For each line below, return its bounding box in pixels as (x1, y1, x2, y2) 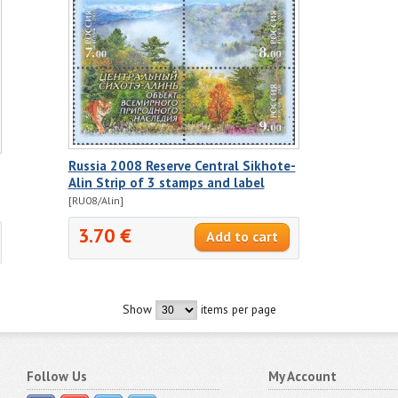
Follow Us (27, 367, 88, 385)
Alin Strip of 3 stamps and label (68, 173, 265, 191)
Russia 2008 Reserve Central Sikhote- (68, 156, 296, 174)
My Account (267, 367, 337, 385)
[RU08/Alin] (68, 193, 123, 207)
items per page (196, 300, 276, 317)
